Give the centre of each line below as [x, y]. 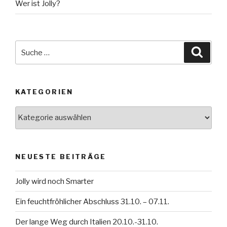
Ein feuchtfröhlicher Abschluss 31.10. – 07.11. [92, 201]
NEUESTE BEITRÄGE [61, 156]
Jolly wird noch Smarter [54, 181]
